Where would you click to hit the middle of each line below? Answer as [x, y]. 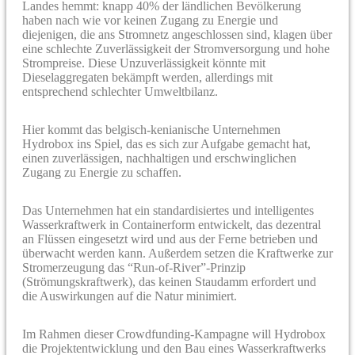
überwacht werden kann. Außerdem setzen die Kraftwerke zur [177, 253]
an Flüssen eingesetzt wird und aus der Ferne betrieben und [170, 239]
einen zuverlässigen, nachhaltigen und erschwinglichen [159, 158]
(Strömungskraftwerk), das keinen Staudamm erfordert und [169, 281]
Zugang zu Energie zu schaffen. [102, 172]
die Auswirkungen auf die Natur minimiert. [130, 296]
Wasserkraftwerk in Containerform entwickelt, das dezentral [172, 224]
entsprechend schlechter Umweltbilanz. [120, 91]
